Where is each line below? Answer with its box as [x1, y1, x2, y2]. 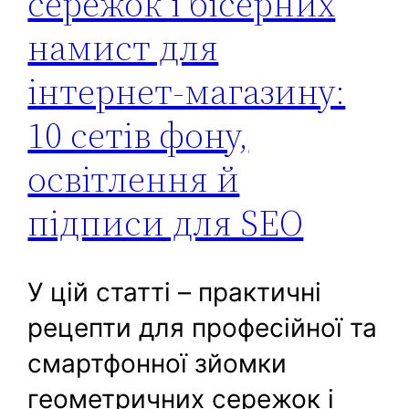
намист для [27, 22, 219, 72]
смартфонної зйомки [27, 347, 288, 379]
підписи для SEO [27, 197, 304, 247]
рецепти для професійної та [27, 311, 378, 343]
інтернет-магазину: [27, 66, 346, 116]
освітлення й [27, 153, 240, 204]
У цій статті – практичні [27, 276, 322, 308]
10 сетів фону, [27, 110, 249, 160]
